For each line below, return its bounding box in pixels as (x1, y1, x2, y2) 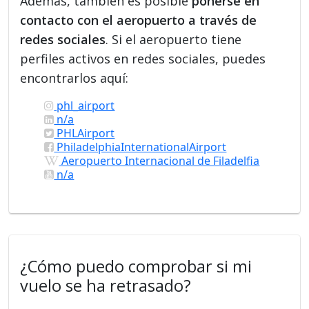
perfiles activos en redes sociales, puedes (20, 50, 266, 67)
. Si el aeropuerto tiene (106, 30, 242, 48)
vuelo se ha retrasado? (20, 274, 192, 297)
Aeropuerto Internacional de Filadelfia (59, 152, 260, 168)
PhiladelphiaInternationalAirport (54, 139, 227, 154)
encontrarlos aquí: (20, 69, 129, 86)
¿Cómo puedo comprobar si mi (20, 255, 252, 277)
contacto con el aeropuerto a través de (20, 11, 257, 28)
